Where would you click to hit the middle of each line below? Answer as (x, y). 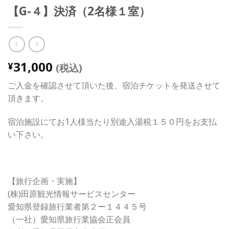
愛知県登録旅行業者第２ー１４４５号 (77, 207)
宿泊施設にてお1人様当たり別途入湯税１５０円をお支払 (112, 121)
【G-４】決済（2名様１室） (79, 11)
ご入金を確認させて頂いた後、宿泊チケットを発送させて (114, 85)
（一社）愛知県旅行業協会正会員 (69, 220)
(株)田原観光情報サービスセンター (72, 194)
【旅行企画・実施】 (44, 181)
